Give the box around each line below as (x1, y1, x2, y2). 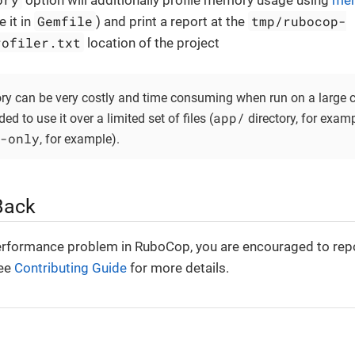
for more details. (127, 260, 229, 277)
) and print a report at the (96, 13, 249, 29)
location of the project (84, 35, 220, 51)
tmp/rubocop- (251, 13, 347, 29)
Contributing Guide (14, 260, 127, 277)
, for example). (40, 132, 120, 147)
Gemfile (37, 13, 94, 29)
